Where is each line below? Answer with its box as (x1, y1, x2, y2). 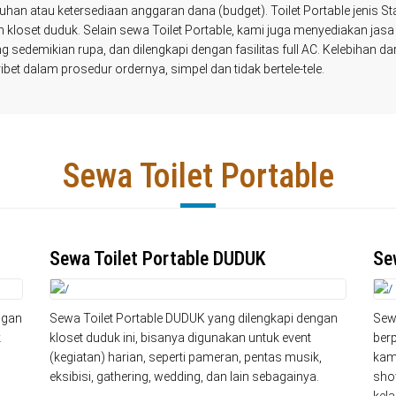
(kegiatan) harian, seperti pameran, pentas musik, (49, 350, 322, 364)
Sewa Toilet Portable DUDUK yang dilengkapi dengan (49, 311, 338, 325)
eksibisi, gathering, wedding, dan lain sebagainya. (49, 369, 319, 384)
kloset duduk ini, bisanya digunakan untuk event (49, 331, 311, 345)
